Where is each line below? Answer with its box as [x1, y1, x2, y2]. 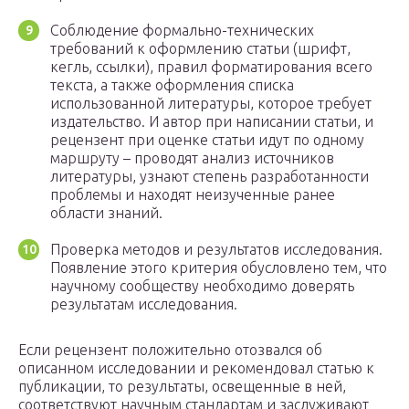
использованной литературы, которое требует [50, 95, 372, 112]
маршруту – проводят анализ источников [50, 150, 334, 167]
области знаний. [50, 204, 166, 222]
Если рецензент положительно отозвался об [18, 341, 322, 359]
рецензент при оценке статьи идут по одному [50, 131, 364, 149]
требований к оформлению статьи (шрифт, [50, 40, 351, 58]
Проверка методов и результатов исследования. [50, 241, 383, 258]
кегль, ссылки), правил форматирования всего [50, 58, 372, 76]
